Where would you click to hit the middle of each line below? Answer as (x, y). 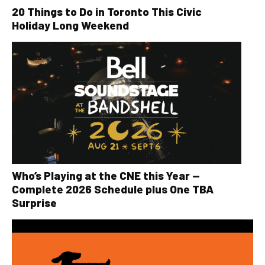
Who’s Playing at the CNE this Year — (106, 175)
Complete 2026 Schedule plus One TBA (113, 189)
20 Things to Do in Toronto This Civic (107, 12)
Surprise (34, 202)
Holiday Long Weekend (70, 25)
